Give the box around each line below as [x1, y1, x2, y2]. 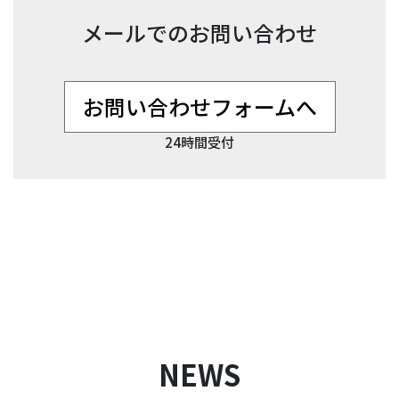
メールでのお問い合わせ [82, 17, 317, 49]
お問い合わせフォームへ [82, 91, 317, 123]
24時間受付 [165, 133, 234, 152]
